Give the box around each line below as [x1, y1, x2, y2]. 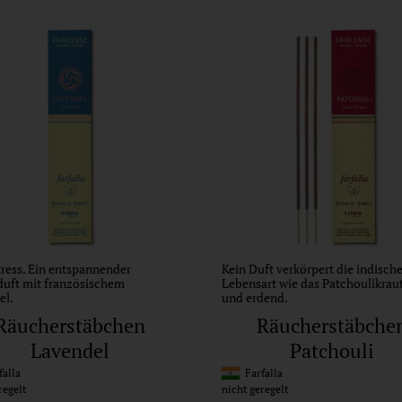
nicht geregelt [222, 382, 288, 397]
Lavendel [30, 337, 109, 364]
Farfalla [240, 366, 283, 380]
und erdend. [222, 288, 288, 306]
